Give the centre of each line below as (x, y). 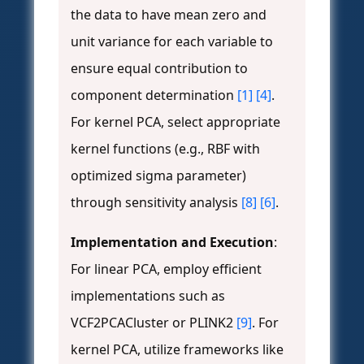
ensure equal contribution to (159, 69)
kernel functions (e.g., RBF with (165, 149)
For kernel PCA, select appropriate (175, 122)
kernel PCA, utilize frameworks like (177, 350)
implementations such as (148, 296)
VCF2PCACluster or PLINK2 (154, 323)
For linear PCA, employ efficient (166, 269)
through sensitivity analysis (156, 203)
